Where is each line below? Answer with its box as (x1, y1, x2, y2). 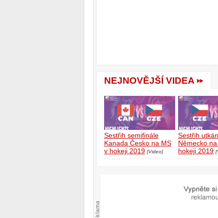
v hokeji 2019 (104, 146, 145, 155)
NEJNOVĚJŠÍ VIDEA (104, 75, 195, 86)
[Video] (147, 148, 163, 154)
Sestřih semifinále (104, 131, 159, 139)
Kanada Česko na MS (104, 139, 171, 147)
